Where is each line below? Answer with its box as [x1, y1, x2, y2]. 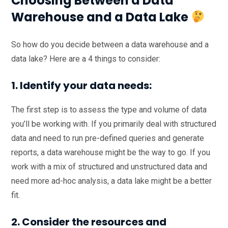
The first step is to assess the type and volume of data [11, 104, 207, 115]
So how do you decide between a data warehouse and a [11, 39, 209, 49]
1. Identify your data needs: [11, 78, 152, 93]
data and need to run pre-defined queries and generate [11, 133, 204, 143]
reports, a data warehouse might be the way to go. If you [11, 147, 210, 157]
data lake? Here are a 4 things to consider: [11, 53, 160, 64]
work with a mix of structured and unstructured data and [11, 161, 207, 172]
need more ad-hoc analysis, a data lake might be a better [11, 176, 212, 186]
